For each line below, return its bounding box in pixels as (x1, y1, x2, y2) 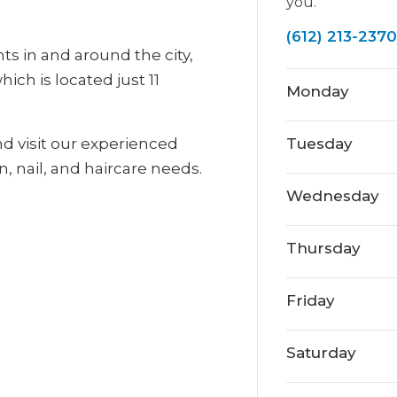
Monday (285, 82, 349, 100)
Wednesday (285, 187, 379, 205)
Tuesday (285, 135, 353, 152)
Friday (285, 292, 335, 309)
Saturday (285, 344, 356, 362)
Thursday (285, 239, 361, 257)
